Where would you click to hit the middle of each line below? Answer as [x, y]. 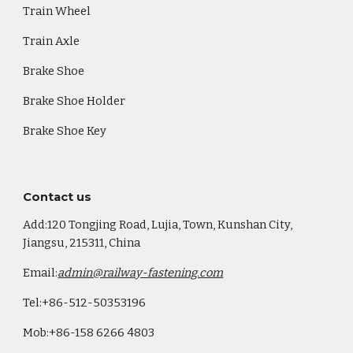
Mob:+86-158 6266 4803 [89, 333]
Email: [41, 273]
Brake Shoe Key [65, 131]
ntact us [66, 197]
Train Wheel [57, 11]
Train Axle [52, 41]
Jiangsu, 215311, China [82, 243]
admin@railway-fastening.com [141, 273]
